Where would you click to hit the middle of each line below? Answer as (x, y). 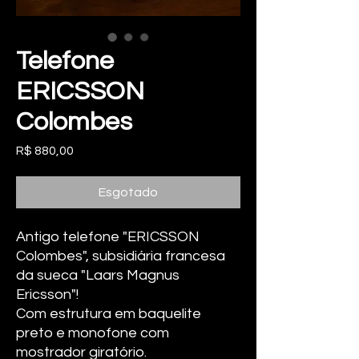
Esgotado (128, 192)
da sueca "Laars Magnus (98, 275)
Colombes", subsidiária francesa (121, 256)
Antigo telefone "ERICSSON (108, 237)
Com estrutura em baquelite (109, 314)
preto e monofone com (93, 333)
